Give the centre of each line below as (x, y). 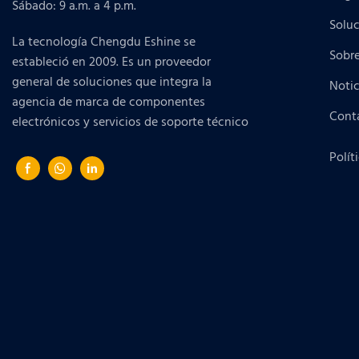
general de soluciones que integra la (112, 83)
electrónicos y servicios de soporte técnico (132, 123)
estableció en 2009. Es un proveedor (111, 63)
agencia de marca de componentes (109, 103)
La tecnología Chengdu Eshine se (104, 43)
